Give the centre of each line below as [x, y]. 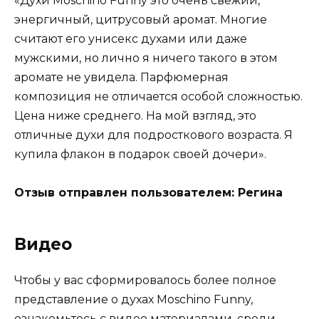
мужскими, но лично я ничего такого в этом [146, 58]
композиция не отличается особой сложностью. [158, 97]
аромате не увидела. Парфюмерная [121, 78]
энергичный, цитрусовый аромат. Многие [141, 20]
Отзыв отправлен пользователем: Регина [148, 193]
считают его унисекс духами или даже [131, 39]
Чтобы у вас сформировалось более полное [145, 281]
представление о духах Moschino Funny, [134, 300]
